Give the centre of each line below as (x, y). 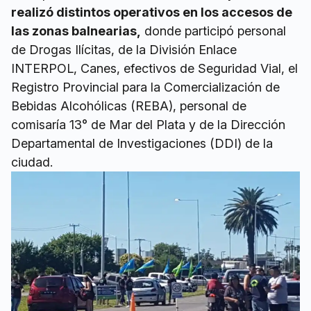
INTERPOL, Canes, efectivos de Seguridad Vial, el (154, 69)
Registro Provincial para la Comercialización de (145, 87)
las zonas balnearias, (76, 31)
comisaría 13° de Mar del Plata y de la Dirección (148, 125)
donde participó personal (213, 31)
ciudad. (32, 162)
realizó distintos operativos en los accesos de (152, 12)
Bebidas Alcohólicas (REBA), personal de (129, 106)
